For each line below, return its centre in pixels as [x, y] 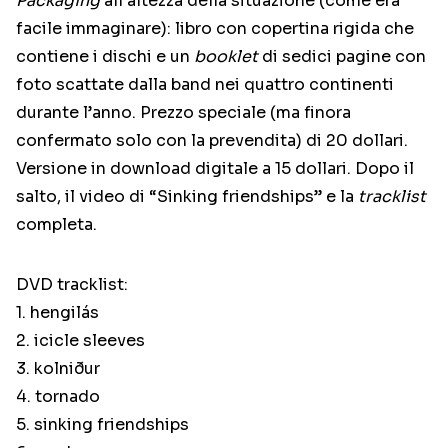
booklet [226, 57]
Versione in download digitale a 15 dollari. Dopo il [215, 169]
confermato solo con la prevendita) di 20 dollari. [212, 141]
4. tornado [58, 397]
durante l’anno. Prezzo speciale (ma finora [183, 113]
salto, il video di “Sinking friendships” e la [187, 197]
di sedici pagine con [342, 57]
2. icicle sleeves [80, 341]
